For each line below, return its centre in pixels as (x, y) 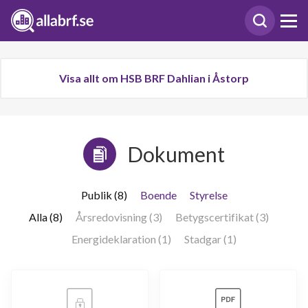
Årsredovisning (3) (119, 217)
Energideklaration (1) (121, 239)
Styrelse (208, 195)
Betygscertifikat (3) (222, 217)
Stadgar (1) (210, 239)
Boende (158, 195)
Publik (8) (104, 195)
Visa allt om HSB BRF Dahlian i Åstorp (154, 78)
